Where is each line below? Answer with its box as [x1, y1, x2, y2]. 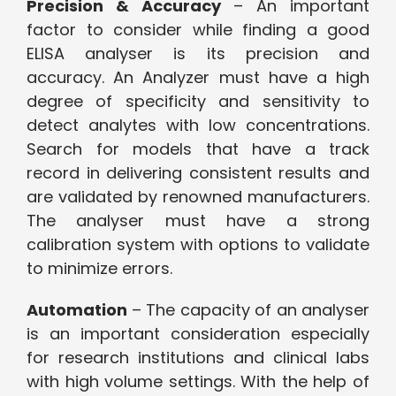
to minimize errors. [27, 257, 177, 280]
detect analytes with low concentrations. [27, 114, 369, 137]
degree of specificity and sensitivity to [27, 90, 369, 113]
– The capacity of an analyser [131, 299, 369, 322]
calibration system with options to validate [27, 233, 369, 256]
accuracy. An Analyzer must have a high [27, 66, 369, 89]
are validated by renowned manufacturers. [27, 186, 369, 209]
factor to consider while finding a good [27, 19, 369, 42]
